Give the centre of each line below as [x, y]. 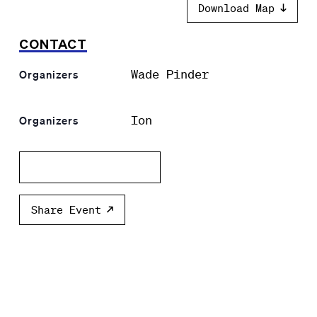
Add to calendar [79, 167]
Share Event [66, 209]
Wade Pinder [169, 74]
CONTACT [53, 44]
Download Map [237, 8]
